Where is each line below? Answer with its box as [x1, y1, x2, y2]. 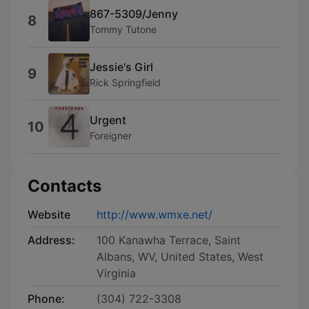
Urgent [90, 112, 126, 127]
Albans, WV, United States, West [97, 250, 263, 263]
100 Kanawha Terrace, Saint [97, 233, 241, 247]
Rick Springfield [90, 76, 161, 88]
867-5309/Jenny [90, 6, 178, 21]
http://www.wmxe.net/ [97, 208, 212, 221]
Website [28, 208, 70, 221]
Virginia [97, 266, 136, 280]
